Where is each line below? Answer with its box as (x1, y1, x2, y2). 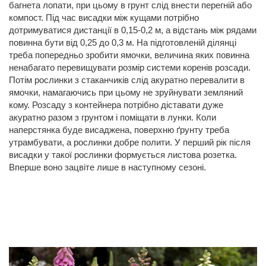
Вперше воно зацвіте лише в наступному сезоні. (9, 161, 206, 172)
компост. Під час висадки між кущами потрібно (9, 12, 199, 23)
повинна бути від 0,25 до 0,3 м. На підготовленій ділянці (9, 37, 236, 47)
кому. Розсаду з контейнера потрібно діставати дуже (9, 99, 223, 110)
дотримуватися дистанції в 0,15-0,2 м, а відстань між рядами (9, 24, 256, 35)
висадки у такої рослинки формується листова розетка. (9, 149, 237, 160)
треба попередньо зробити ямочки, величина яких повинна (9, 49, 249, 60)
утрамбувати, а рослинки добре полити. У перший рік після (9, 137, 251, 147)
